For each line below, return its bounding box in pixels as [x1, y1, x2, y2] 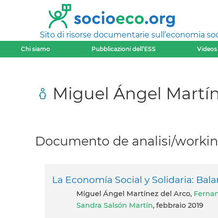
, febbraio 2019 [153, 201, 203, 210]
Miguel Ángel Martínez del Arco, [83, 189, 194, 199]
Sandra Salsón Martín [76, 201, 153, 210]
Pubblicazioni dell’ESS [91, 45, 156, 53]
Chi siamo [20, 45, 50, 53]
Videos [197, 45, 217, 53]
